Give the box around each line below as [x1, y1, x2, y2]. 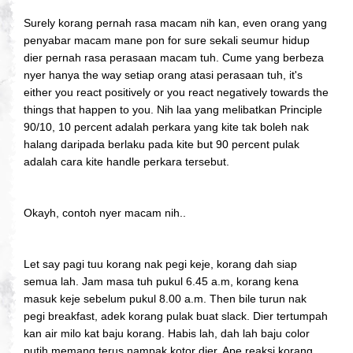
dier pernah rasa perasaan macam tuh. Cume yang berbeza [24, 50, 324, 64]
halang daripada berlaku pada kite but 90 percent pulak [24, 137, 299, 150]
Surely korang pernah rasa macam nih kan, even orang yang [24, 16, 327, 29]
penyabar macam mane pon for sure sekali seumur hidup [24, 33, 310, 46]
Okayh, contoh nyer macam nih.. [24, 206, 186, 219]
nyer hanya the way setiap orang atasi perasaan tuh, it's [24, 68, 303, 81]
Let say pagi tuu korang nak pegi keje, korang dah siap [24, 257, 297, 270]
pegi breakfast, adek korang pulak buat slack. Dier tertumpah [24, 309, 328, 322]
